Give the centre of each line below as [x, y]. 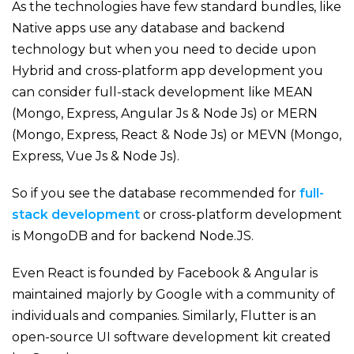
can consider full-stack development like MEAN [162, 92]
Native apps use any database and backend [149, 28]
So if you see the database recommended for [154, 193]
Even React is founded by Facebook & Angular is [165, 273]
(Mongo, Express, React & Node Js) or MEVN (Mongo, [177, 134]
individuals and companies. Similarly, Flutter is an [164, 315]
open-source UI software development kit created [171, 337]
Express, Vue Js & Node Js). [96, 156]
